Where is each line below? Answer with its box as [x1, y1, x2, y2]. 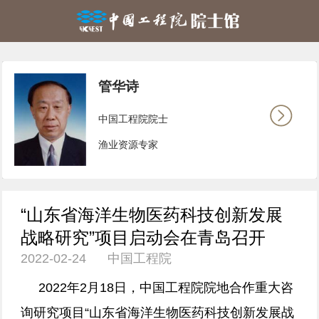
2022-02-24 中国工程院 [21, 251, 172, 266]
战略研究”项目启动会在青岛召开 [21, 229, 266, 248]
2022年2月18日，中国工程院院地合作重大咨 [21, 280, 294, 295]
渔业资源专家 [98, 138, 159, 150]
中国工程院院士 [98, 113, 169, 125]
